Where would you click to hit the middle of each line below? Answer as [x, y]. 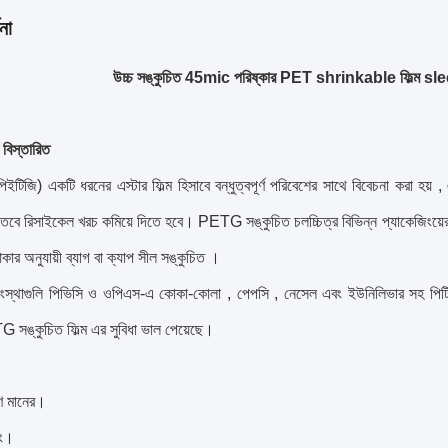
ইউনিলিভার [375, 293]
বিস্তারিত [26, 149]
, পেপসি [247, 293]
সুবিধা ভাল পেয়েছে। [162, 329]
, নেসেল [295, 293]
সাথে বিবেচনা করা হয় [377, 185]
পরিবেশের [294, 185]
